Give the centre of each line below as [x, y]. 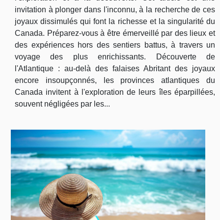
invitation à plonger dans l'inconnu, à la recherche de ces [115, 10]
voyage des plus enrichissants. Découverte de [115, 57]
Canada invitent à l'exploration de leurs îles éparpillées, [115, 92]
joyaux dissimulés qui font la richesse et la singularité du [115, 22]
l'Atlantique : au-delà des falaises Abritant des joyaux [115, 69]
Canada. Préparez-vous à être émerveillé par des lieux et [115, 33]
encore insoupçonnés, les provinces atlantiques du [115, 81]
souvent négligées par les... [62, 104]
